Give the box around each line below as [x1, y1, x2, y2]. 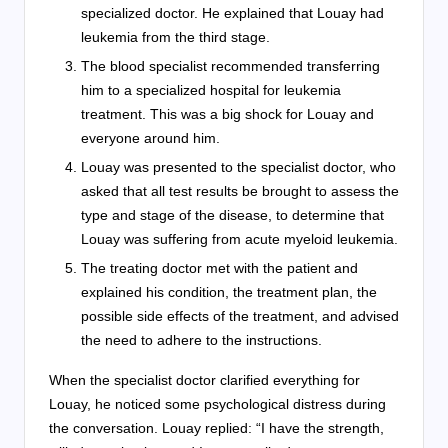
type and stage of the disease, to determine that [81, 206, 384, 223]
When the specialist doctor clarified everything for [49, 371, 360, 388]
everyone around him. [81, 129, 220, 146]
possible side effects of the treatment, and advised [81, 307, 399, 324]
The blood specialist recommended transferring [81, 57, 380, 74]
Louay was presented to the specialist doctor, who [81, 158, 396, 175]
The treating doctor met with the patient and [81, 259, 358, 276]
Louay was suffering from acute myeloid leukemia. [81, 230, 398, 247]
